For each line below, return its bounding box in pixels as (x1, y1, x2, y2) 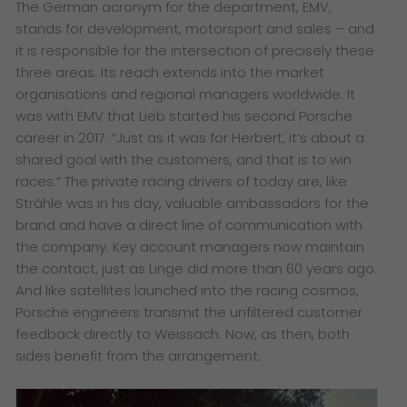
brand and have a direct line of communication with (15, 214, 363, 234)
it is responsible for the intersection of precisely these (15, 40, 375, 60)
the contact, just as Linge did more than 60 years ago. (15, 258, 378, 278)
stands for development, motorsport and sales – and (15, 18, 375, 38)
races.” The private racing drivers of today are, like (15, 171, 348, 191)
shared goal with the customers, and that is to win (15, 149, 352, 169)
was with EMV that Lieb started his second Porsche (15, 105, 353, 125)
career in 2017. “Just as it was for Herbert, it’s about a (15, 127, 365, 147)
